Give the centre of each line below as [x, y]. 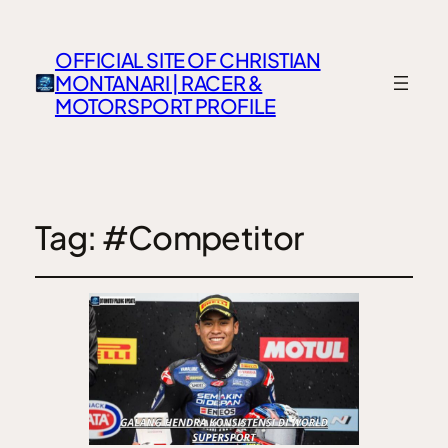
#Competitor [202, 237]
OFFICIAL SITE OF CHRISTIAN [187, 60]
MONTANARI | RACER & [158, 83]
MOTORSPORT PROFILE [165, 106]
